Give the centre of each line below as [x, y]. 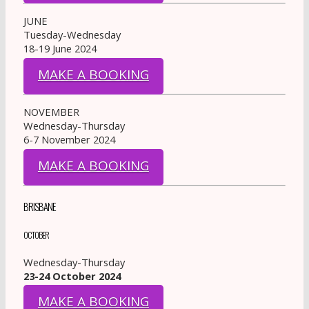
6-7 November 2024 [69, 140]
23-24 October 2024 [72, 276]
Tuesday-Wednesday [72, 35]
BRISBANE [39, 207]
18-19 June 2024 [60, 49]
